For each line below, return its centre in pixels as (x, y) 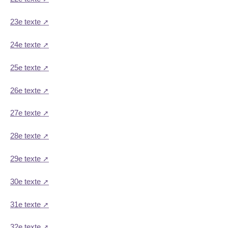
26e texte (25, 90)
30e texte (25, 181)
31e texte (25, 204)
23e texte (25, 22)
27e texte (25, 113)
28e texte (25, 136)
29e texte (25, 159)
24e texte (25, 45)
